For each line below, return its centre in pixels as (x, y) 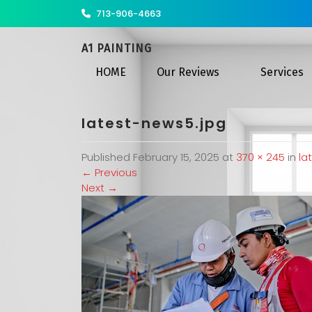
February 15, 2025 (176, 157)
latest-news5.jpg (154, 123)
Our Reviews (188, 72)
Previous (115, 172)
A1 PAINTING (117, 48)
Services (282, 72)
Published (107, 157)
